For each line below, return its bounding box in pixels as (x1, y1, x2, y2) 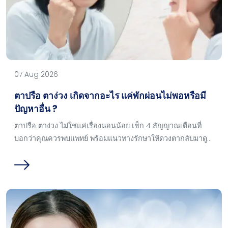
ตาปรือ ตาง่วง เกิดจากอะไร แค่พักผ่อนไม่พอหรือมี (14, 89, 206, 102)
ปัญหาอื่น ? (14, 102, 58, 115)
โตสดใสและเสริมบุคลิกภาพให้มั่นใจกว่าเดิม (14, 146, 151, 156)
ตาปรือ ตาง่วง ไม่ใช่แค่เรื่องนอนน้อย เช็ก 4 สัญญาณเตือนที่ (14, 120, 202, 131)
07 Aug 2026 (14, 69, 58, 79)
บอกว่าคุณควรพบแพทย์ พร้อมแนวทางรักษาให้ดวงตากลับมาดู (14, 133, 207, 144)
